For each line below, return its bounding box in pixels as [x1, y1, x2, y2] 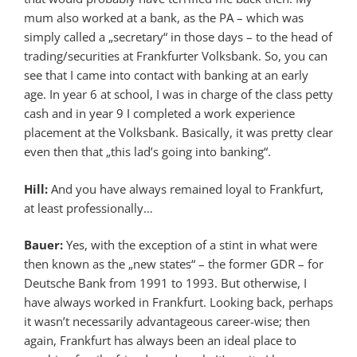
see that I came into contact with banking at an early [24, 67, 308, 84]
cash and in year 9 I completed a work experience [24, 105, 295, 122]
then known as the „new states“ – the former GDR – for [24, 256, 324, 273]
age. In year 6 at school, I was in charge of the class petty [24, 86, 333, 103]
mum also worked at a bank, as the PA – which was [24, 10, 304, 26]
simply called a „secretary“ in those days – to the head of [24, 29, 332, 45]
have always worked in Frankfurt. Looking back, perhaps [24, 294, 333, 311]
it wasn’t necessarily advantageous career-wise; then [24, 313, 310, 330]
